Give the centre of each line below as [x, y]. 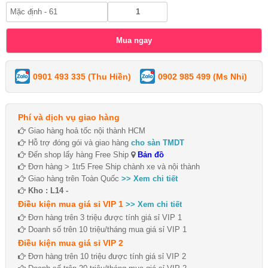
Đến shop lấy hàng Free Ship [78, 154]
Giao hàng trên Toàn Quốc [74, 178]
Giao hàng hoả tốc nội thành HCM [86, 130]
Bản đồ [150, 154]
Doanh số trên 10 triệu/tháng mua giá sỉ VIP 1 [106, 229]
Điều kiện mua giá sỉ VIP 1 [71, 204]
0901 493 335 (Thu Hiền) [82, 76]
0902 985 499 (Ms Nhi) [202, 76]
